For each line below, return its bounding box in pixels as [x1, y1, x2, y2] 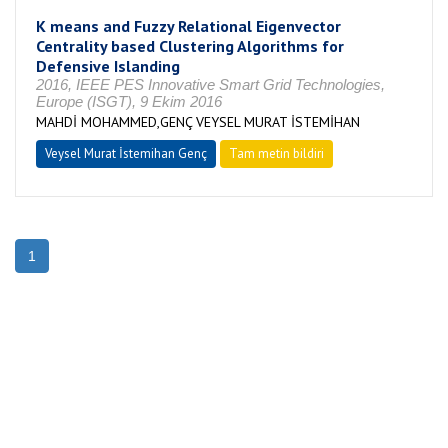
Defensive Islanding [36, 56, 180, 76]
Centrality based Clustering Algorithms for [36, 36, 344, 56]
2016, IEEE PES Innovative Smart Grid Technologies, [36, 76, 385, 93]
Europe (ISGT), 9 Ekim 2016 [36, 93, 222, 110]
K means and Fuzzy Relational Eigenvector [36, 16, 341, 36]
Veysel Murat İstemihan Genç [45, 145, 207, 162]
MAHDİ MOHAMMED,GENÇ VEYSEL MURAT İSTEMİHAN [36, 113, 360, 131]
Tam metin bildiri [229, 145, 324, 162]
